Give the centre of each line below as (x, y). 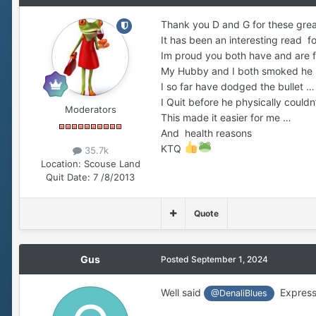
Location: (61, 164)
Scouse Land (112, 164)
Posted (176, 260)
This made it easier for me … (226, 117)
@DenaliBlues (239, 293)
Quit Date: (68, 177)
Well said (182, 293)
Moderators (90, 109)
